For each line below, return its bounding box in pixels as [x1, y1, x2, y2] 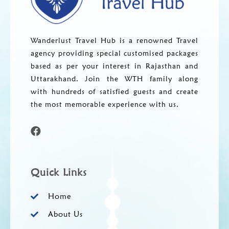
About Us [48, 209, 83, 219]
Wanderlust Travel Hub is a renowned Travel [31, 36, 198, 44]
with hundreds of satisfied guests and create [31, 87, 198, 96]
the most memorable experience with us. [31, 100, 179, 108]
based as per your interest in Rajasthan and [31, 61, 198, 70]
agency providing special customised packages [31, 49, 198, 57]
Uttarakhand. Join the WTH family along [31, 74, 198, 83]
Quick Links [31, 166, 87, 178]
